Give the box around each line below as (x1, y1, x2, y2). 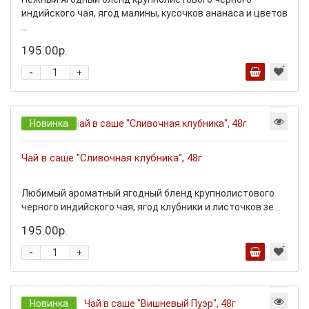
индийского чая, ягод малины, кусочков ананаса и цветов (21, 8, 288, 19)
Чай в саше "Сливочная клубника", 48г (21, 152, 202, 164)
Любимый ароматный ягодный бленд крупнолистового (21, 188, 275, 199)
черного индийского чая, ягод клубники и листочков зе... (21, 201, 280, 212)
